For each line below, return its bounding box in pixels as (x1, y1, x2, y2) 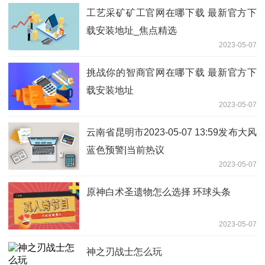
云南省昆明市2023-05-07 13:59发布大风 (86, 127, 257, 138)
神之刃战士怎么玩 (86, 247, 162, 257)
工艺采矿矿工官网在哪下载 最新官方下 (86, 8, 257, 18)
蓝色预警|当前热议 (86, 145, 164, 156)
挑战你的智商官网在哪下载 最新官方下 (86, 67, 257, 78)
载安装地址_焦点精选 (86, 25, 177, 36)
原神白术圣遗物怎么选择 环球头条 (86, 187, 231, 198)
